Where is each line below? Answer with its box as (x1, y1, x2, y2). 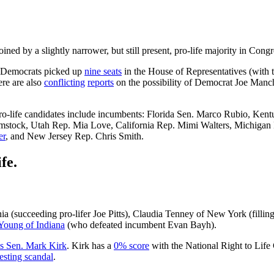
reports (87, 76, 114, 87)
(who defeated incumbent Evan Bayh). (65, 219, 217, 230)
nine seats (84, 65, 122, 76)
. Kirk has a (67, 240, 114, 251)
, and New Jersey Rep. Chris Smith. (6, 130, 144, 141)
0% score (114, 240, 149, 251)
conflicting (44, 76, 85, 87)
